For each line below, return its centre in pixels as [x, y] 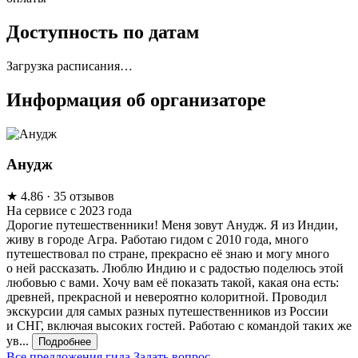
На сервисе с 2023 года [69, 211]
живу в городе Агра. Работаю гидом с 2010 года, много [157, 240]
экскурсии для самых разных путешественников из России [167, 312]
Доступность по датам [103, 32]
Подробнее [65, 342]
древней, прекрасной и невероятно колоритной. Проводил [167, 297]
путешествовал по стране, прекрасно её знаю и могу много [168, 254]
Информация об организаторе [136, 99]
